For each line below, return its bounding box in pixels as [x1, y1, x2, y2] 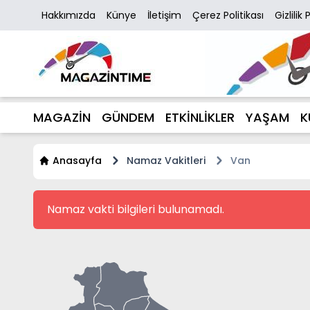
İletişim [147, 8, 181, 22]
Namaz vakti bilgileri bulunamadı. [47, 201, 224, 217]
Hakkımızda [42, 8, 95, 22]
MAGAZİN [33, 109, 91, 126]
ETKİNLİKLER [165, 109, 235, 126]
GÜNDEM [102, 109, 154, 126]
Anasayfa [53, 154, 102, 167]
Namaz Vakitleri [127, 154, 206, 167]
